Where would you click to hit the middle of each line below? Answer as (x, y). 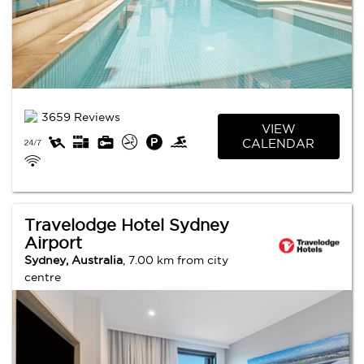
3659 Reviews (81, 117)
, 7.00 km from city (175, 260)
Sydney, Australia (74, 260)
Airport (53, 243)
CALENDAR (279, 143)
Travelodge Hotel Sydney (127, 225)
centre (43, 277)
